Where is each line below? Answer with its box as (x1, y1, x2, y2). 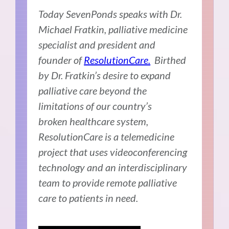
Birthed (150, 54, 187, 66)
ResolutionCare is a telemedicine (38, 130, 175, 143)
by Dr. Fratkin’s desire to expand (38, 69, 171, 82)
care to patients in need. (38, 192, 139, 204)
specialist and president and (38, 38, 156, 51)
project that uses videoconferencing (38, 146, 188, 158)
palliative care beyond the (38, 84, 147, 97)
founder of (38, 54, 84, 66)
